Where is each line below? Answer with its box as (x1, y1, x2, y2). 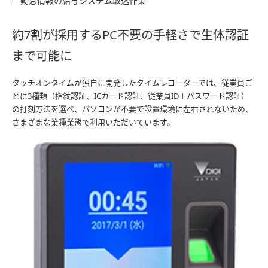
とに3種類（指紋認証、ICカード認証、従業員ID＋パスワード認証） (12, 92, 249, 100)
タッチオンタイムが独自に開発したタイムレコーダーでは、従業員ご (12, 78, 252, 87)
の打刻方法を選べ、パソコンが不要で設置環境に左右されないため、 (12, 105, 253, 113)
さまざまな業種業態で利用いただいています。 (12, 118, 175, 126)
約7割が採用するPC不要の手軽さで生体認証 (12, 29, 249, 41)
